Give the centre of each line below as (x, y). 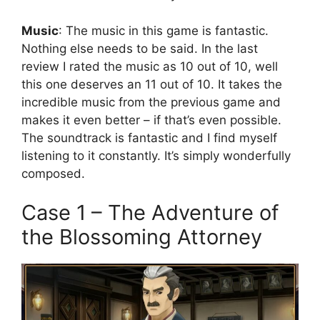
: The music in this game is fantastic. (164, 30)
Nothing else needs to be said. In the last (140, 48)
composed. (53, 173)
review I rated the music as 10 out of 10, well (150, 66)
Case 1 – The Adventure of (150, 213)
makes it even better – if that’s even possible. (151, 120)
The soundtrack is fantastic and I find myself (149, 137)
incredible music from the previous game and (151, 102)
